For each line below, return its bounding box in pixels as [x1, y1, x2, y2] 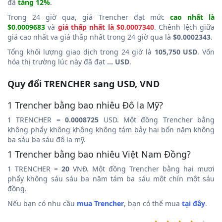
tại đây [182, 198, 205, 208]
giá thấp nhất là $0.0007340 [57, 22, 155, 32]
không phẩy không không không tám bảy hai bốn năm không [7, 124, 215, 134]
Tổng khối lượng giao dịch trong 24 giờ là [7, 47, 155, 56]
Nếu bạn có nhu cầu [7, 198, 77, 208]
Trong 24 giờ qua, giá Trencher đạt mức [7, 12, 170, 22]
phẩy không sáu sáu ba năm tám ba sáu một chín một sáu [7, 173, 215, 183]
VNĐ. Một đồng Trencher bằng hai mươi [69, 164, 215, 173]
